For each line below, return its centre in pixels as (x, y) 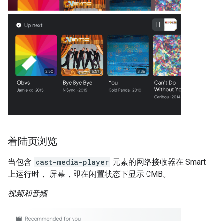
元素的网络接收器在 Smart (158, 162)
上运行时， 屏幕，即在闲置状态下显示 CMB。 (89, 174)
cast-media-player (72, 162)
